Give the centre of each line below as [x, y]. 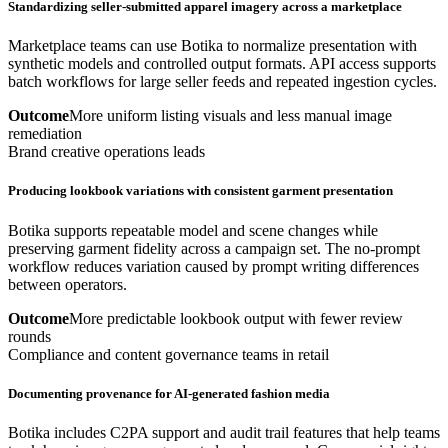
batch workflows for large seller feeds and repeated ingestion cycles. [222, 82]
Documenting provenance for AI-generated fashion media [169, 393]
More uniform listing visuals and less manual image [230, 116]
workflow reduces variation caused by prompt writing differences [213, 266]
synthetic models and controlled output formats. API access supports [222, 64]
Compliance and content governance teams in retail [168, 354]
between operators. [67, 284]
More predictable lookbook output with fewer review [236, 318]
